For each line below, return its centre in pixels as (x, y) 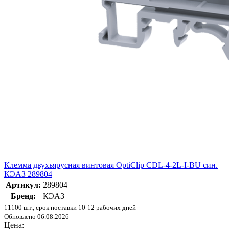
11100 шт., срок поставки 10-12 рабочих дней (70, 208)
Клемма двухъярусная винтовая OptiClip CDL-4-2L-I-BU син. (111, 165)
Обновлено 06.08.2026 (37, 217)
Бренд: (23, 196)
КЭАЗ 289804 (28, 174)
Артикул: (23, 185)
